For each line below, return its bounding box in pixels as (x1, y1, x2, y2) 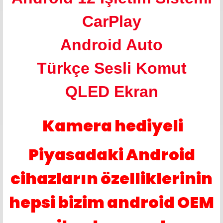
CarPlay (82, 12, 141, 30)
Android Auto (60, 36, 163, 54)
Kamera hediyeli (42, 114, 183, 137)
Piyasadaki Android (28, 143, 195, 166)
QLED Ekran (65, 83, 158, 101)
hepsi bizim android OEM (9, 191, 214, 214)
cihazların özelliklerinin (10, 167, 213, 190)
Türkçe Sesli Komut (36, 59, 187, 77)
